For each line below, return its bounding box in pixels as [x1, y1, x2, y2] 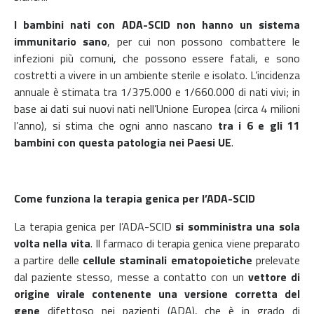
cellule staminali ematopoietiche [83, 251, 252, 268]
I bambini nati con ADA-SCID [14, 15, 177, 33]
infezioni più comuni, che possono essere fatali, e [14, 49, 276, 67]
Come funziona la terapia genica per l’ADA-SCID [14, 189, 255, 207]
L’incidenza [250, 66, 300, 83]
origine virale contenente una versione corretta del [14, 285, 300, 302]
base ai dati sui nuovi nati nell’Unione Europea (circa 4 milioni [14, 100, 300, 117]
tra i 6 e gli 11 [217, 116, 300, 134]
